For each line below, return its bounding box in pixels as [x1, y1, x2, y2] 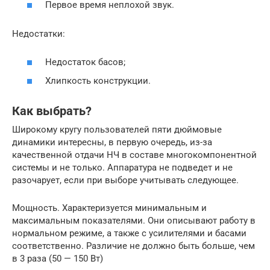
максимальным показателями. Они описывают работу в [12, 215, 256, 226]
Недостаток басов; [45, 56, 125, 67]
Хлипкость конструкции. [45, 75, 151, 86]
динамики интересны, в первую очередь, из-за [12, 137, 212, 148]
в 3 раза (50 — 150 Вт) [12, 253, 103, 264]
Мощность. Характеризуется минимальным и [12, 202, 207, 213]
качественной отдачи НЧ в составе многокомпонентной [12, 149, 257, 160]
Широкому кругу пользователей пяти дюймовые [12, 124, 222, 135]
